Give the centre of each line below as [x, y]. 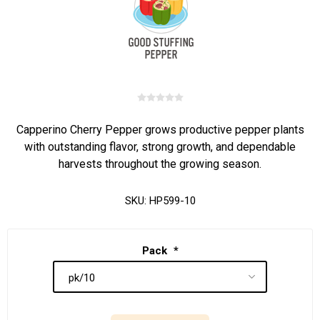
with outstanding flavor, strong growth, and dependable [160, 147]
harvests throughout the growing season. [160, 164]
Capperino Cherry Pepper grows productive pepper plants [160, 130]
